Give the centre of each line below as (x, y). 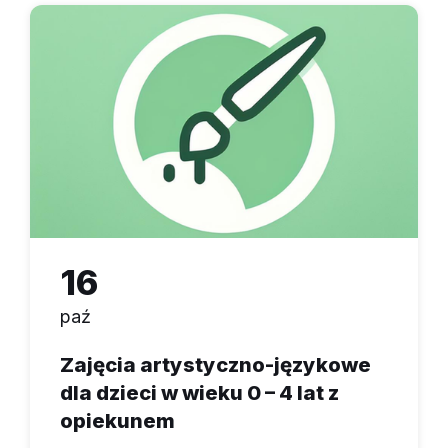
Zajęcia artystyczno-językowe (215, 364)
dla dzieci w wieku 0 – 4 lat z (199, 392)
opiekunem (117, 420)
